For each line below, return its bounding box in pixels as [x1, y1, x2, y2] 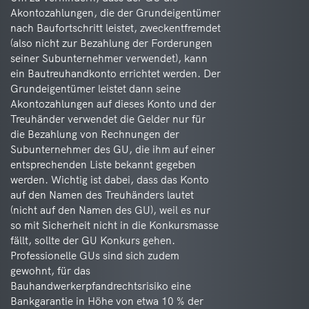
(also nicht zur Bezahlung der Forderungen [10, 37, 212, 50]
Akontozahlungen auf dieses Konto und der [10, 97, 216, 110]
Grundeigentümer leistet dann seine [10, 82, 181, 95]
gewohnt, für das [10, 264, 90, 277]
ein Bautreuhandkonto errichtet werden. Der [10, 67, 221, 80]
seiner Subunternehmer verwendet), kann [10, 52, 208, 65]
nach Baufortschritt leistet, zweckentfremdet [10, 21, 221, 34]
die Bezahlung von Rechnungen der [10, 128, 179, 141]
